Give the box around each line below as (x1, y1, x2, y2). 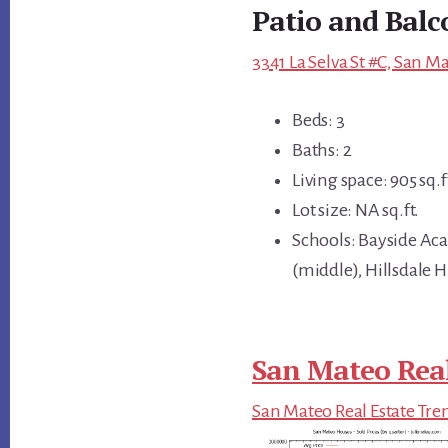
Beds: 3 (292, 109, 345, 130)
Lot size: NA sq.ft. (292, 199, 420, 220)
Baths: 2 (292, 139, 352, 160)
